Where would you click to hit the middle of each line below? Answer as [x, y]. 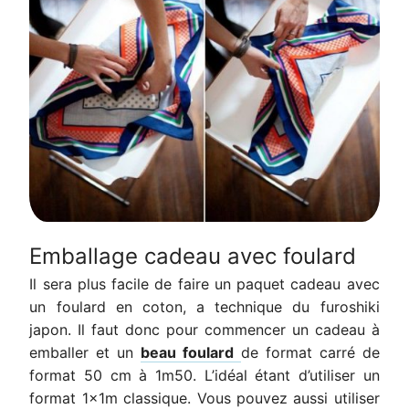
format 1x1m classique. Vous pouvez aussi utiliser [204, 398]
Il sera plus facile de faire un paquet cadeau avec [204, 283]
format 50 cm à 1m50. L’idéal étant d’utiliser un [204, 375]
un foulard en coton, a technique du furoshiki [204, 306]
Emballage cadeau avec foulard [193, 256]
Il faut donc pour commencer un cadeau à [225, 329]
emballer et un [85, 352]
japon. [51, 329]
